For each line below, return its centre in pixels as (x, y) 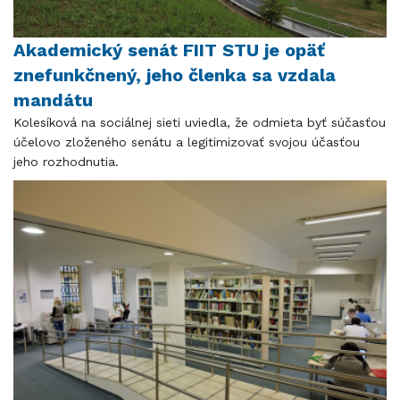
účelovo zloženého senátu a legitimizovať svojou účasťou (187, 142)
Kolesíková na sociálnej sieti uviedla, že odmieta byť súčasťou (200, 122)
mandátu (53, 100)
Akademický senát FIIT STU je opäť (169, 50)
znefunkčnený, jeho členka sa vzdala (175, 75)
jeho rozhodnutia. (66, 161)
